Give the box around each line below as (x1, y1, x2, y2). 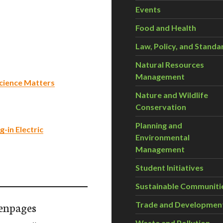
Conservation (135, 102, 186, 111)
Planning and (135, 120, 182, 130)
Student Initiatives (135, 163, 204, 172)
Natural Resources (135, 60, 204, 69)
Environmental (135, 132, 190, 142)
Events (135, 4, 161, 14)
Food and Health (135, 23, 196, 32)
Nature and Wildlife (135, 90, 208, 100)
